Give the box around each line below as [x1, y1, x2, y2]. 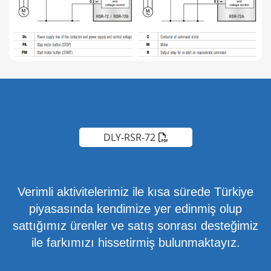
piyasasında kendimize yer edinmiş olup [29, 201, 242, 215]
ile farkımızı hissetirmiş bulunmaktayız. [31, 235, 240, 249]
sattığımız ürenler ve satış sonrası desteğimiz [13, 218, 258, 232]
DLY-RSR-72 [103, 130, 155, 144]
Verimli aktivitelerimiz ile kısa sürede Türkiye [18, 184, 253, 198]
